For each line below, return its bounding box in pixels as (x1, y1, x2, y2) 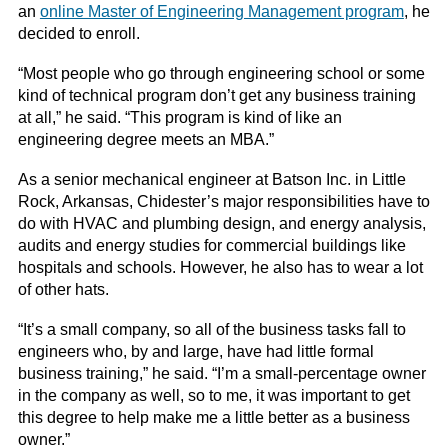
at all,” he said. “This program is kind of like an (17, 109, 342, 127)
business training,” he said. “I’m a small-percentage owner (17, 365, 426, 383)
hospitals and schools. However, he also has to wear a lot (17, 259, 423, 277)
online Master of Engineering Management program (39, 3, 404, 21)
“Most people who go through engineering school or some (17, 65, 425, 83)
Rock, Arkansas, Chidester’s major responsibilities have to (17, 193, 430, 211)
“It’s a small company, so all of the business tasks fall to (17, 321, 406, 339)
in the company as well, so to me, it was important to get (17, 387, 410, 405)
